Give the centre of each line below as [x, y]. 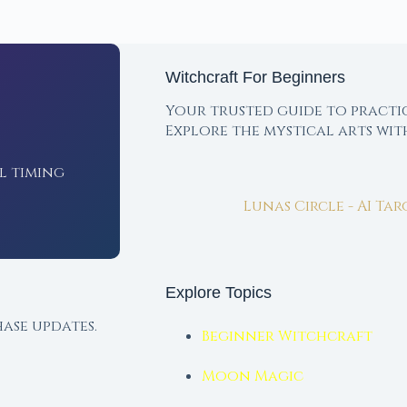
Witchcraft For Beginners [255, 77]
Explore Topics [218, 292]
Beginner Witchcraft [287, 336]
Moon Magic [252, 376]
